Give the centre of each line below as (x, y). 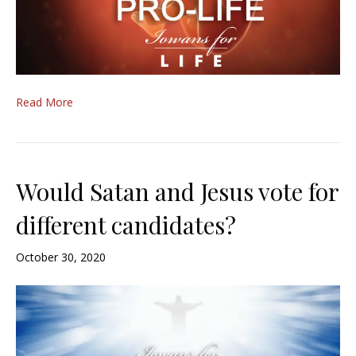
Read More (44, 102)
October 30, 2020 (61, 257)
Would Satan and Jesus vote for (177, 191)
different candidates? (126, 224)
